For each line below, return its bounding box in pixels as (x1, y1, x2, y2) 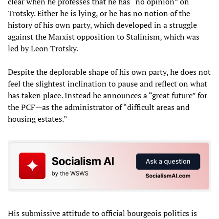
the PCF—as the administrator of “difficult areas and (8, 101, 190, 112)
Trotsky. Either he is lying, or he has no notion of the (8, 7, 190, 19)
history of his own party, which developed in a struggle (8, 19, 197, 30)
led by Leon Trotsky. (8, 43, 78, 54)
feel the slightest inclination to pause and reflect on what (8, 78, 207, 89)
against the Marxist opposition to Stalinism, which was (8, 31, 199, 42)
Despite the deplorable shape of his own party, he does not (8, 66, 211, 77)
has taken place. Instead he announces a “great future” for (8, 89, 207, 101)
